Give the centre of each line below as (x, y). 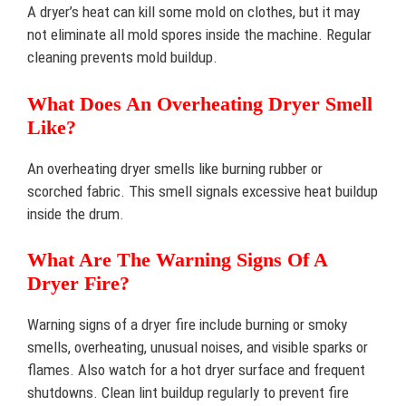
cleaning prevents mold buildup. (122, 57)
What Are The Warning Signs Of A (177, 260)
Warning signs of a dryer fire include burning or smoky (187, 324)
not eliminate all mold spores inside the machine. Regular (199, 34)
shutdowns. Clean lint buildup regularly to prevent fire (188, 392)
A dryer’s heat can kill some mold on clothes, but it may (193, 12)
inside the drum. (76, 213)
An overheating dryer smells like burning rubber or (175, 168)
